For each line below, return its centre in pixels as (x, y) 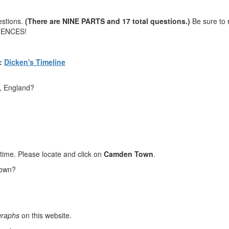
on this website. (45, 215)
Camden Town (129, 154)
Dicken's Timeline (35, 62)
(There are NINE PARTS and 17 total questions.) (108, 21)
